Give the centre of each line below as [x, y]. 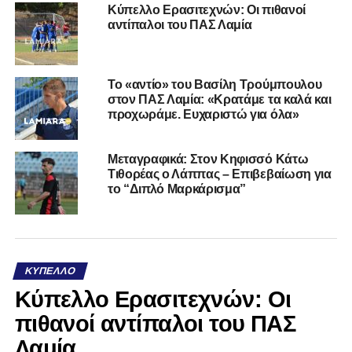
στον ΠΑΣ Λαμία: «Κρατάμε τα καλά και [219, 100]
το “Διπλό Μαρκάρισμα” [177, 189]
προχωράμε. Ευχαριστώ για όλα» [203, 115]
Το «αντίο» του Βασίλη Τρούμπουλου [214, 85]
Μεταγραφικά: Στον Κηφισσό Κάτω [208, 159]
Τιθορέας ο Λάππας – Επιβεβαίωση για [219, 174]
